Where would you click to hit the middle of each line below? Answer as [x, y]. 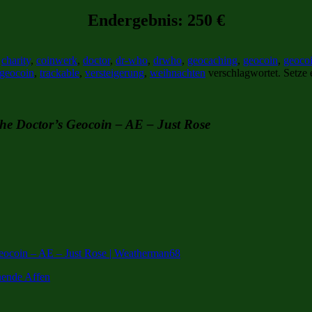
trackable [60, 72]
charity [16, 60]
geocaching [212, 60]
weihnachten [178, 72]
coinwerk [57, 60]
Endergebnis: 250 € [156, 20]
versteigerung [115, 72]
